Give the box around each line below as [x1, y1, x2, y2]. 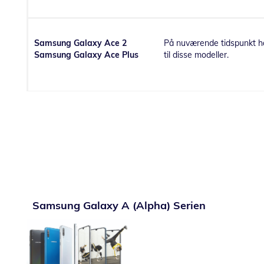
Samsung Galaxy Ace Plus [34, 49, 138, 60]
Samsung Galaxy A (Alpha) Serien [32, 198, 206, 212]
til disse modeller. [164, 49, 229, 60]
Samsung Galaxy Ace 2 [34, 37, 127, 48]
